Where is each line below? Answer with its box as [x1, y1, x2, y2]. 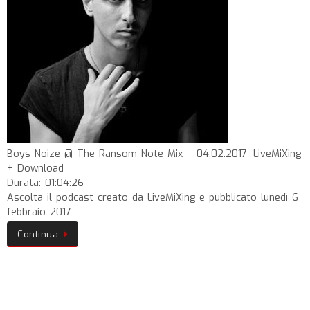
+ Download [7, 162, 64, 175]
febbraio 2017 [7, 206, 71, 219]
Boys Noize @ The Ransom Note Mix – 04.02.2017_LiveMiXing [7, 147, 301, 161]
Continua [17, 228, 58, 240]
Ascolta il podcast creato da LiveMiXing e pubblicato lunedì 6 [7, 191, 298, 204]
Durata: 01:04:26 [7, 176, 84, 190]
